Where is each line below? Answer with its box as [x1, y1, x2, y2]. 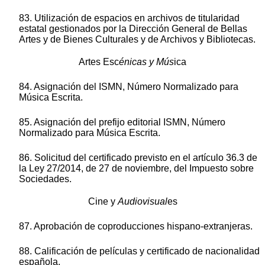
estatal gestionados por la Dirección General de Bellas [19, 24, 247, 34]
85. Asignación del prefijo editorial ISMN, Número [19, 117, 225, 128]
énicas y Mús [119, 57, 174, 67]
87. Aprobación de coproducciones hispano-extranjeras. [19, 221, 253, 232]
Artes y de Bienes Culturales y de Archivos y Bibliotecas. [19, 34, 256, 45]
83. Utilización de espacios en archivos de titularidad [19, 13, 240, 24]
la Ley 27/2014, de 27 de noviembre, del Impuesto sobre [19, 163, 254, 174]
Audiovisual [117, 196, 167, 207]
